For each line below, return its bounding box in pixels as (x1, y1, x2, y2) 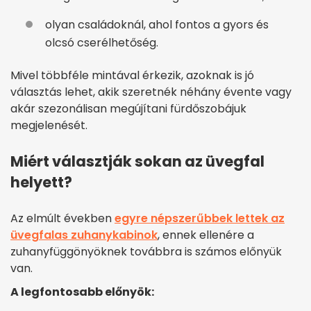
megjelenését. (10, 117, 87, 134)
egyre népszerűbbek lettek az (115, 210, 285, 227)
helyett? (10, 172, 72, 193)
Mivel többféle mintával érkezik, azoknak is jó (10, 67, 254, 84)
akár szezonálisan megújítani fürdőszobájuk (10, 101, 246, 117)
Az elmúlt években (10, 210, 115, 227)
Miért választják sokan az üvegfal (10, 151, 264, 172)
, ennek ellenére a (158, 227, 254, 244)
